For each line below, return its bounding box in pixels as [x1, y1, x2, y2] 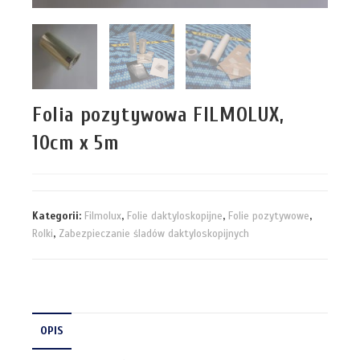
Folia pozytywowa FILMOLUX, [32, 104, 284, 128]
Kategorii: [32, 210, 84, 223]
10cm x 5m [32, 132, 120, 156]
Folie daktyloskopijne [127, 210, 223, 223]
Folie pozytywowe [228, 210, 309, 223]
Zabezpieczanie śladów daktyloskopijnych [59, 227, 249, 241]
